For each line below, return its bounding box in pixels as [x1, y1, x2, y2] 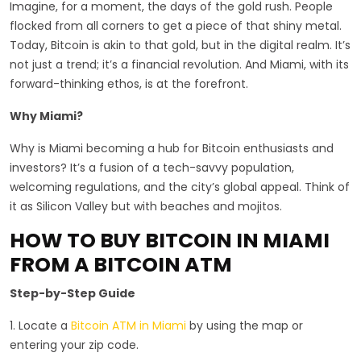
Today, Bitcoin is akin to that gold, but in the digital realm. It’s [10, 36, 351, 53]
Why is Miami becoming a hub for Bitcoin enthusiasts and [10, 139, 334, 156]
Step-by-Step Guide [10, 284, 135, 301]
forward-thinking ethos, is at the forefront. [10, 75, 248, 92]
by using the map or [186, 317, 303, 334]
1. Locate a [10, 317, 71, 334]
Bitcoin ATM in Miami [71, 317, 186, 334]
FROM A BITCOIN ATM [10, 250, 232, 279]
